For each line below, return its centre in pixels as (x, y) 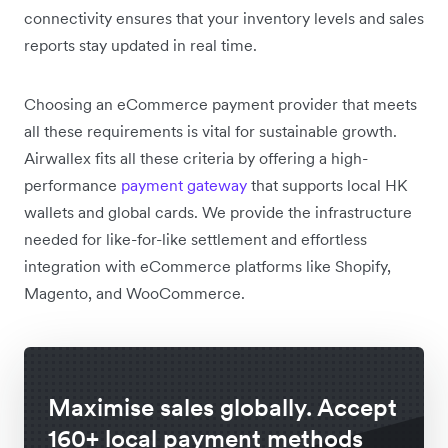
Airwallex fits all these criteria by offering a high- (196, 157)
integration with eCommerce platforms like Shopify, (207, 265)
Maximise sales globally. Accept (222, 407)
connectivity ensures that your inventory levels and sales (224, 17)
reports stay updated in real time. (140, 44)
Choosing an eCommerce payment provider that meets (220, 103)
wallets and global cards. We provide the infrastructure (218, 211)
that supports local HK (327, 184)
